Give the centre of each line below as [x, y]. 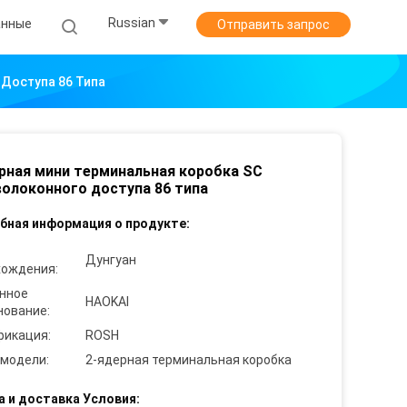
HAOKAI [107, 302]
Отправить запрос [273, 25]
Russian [132, 23]
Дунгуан [111, 260]
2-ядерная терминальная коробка [189, 360]
